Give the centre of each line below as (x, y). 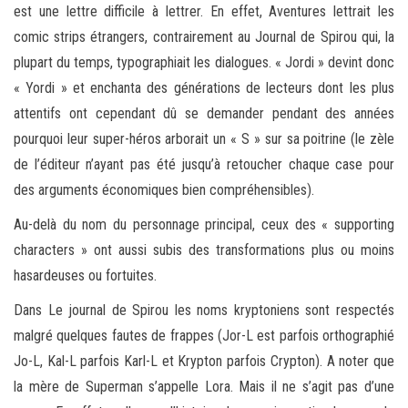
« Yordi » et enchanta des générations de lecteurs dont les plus (204, 88)
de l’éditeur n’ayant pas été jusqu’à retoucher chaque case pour (204, 165)
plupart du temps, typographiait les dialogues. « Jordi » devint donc (204, 63)
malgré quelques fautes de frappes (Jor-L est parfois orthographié (204, 336)
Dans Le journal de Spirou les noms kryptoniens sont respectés (204, 311)
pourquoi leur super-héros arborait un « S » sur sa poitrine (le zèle (204, 139)
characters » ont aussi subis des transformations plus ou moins (204, 250)
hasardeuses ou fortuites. (85, 276)
